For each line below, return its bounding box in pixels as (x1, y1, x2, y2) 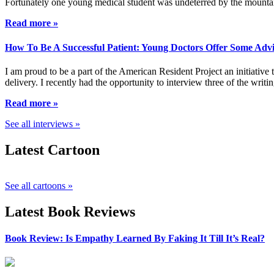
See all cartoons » (5, 180, 73, 191)
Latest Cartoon (5, 141, 100, 158)
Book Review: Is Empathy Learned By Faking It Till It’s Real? (5, 232, 265, 243)
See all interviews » (5, 118, 80, 129)
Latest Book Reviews (5, 203, 135, 220)
